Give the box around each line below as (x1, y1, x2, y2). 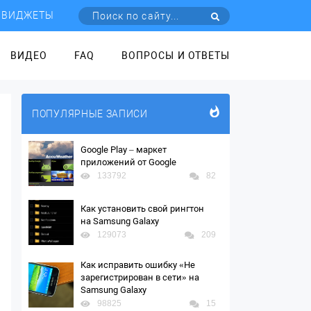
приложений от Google (81, 157, 176, 167)
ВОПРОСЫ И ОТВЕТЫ (121, 50, 230, 61)
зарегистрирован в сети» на (81, 272, 199, 283)
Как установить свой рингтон (81, 203, 204, 214)
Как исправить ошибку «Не (81, 260, 195, 270)
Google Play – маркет (81, 144, 167, 155)
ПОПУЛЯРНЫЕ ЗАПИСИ (32, 108, 148, 119)
